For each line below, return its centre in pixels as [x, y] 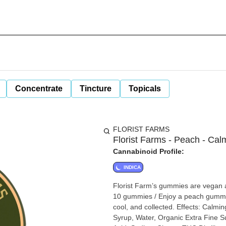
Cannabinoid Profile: [149, 151]
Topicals [145, 89]
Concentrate [39, 89]
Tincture [96, 89]
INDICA [132, 167]
